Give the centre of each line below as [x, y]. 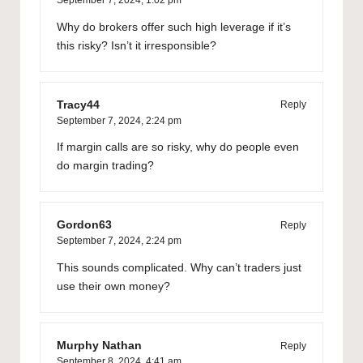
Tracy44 [78, 105]
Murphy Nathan [99, 346]
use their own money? [113, 287]
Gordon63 [84, 225]
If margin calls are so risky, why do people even [178, 147]
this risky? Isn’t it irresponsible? [137, 45]
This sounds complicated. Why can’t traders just [179, 268]
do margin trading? [105, 166]
